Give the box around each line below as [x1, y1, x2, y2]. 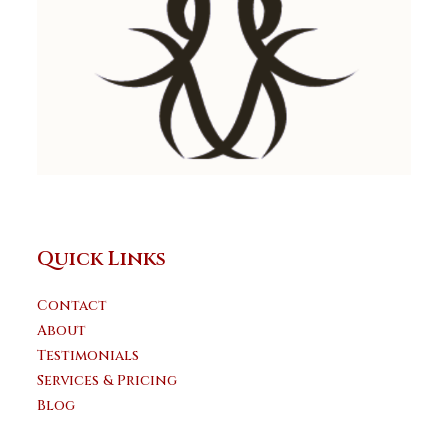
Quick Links [37, 245, 167, 273]
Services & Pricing [37, 371, 178, 391]
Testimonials [37, 346, 140, 366]
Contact [37, 296, 108, 316]
